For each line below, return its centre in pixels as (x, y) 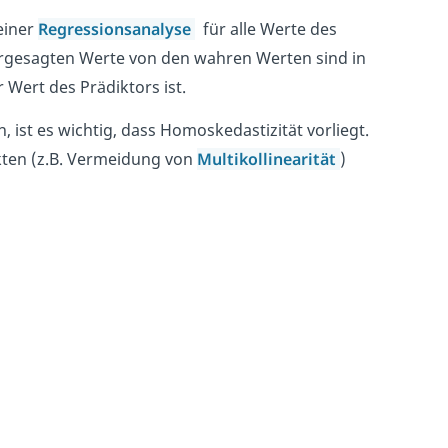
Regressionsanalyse (116, 29)
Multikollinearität (266, 159)
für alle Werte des (265, 29)
